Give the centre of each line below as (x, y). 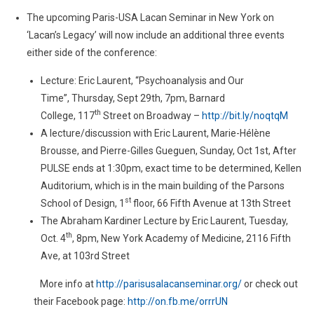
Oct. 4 (53, 238)
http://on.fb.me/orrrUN (177, 301)
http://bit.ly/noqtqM (245, 116)
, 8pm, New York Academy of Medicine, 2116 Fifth (181, 238)
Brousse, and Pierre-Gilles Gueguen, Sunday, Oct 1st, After (168, 151)
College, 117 (67, 116)
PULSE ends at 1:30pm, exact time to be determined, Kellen (171, 168)
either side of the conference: (91, 53)
